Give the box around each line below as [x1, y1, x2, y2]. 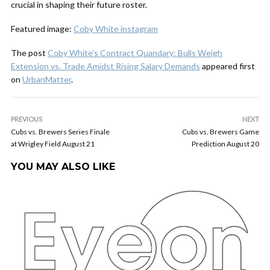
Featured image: [11, 24, 74, 34]
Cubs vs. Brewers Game [182, 127, 259, 136]
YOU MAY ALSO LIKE [11, 161, 115, 172]
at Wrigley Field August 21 [11, 139, 95, 148]
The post [11, 48, 48, 58]
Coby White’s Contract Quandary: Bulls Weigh [48, 48, 222, 58]
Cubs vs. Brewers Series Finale [11, 127, 110, 136]
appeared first [200, 61, 255, 71]
